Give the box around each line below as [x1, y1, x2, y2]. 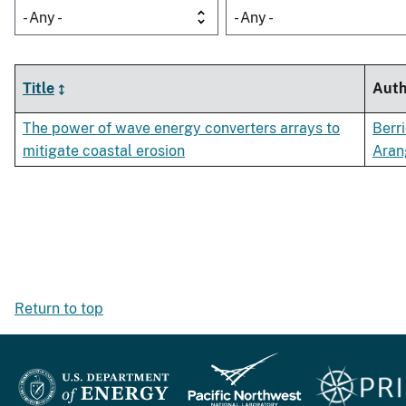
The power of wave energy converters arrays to [23, 120, 340, 138]
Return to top [14, 300, 103, 318]
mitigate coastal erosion [23, 142, 185, 160]
